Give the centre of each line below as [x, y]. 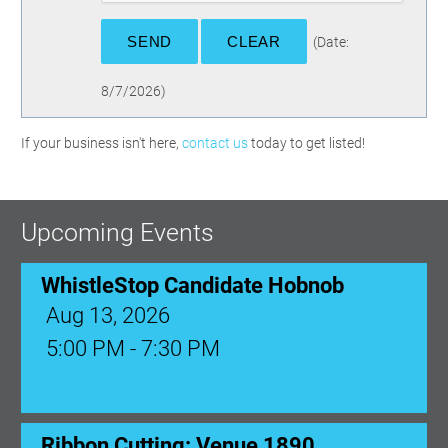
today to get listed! [306, 143]
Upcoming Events [117, 232]
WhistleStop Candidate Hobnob [192, 283]
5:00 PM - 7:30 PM [133, 346]
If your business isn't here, [101, 143]
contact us [215, 143]
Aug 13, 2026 [108, 313]
